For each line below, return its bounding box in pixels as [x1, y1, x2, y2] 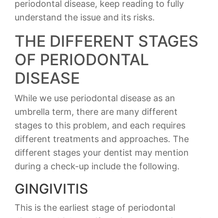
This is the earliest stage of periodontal [15, 202, 175, 213]
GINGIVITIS [15, 181, 88, 197]
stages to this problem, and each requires [15, 120, 185, 130]
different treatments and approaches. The [15, 134, 189, 144]
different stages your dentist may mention [15, 147, 189, 158]
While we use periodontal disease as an [15, 93, 175, 103]
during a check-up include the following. [15, 161, 180, 171]
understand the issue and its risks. [15, 12, 155, 22]
